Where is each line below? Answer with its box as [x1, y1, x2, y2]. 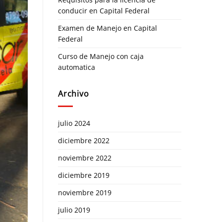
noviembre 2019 [58, 187, 111, 197]
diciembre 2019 [58, 170, 110, 180]
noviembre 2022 [58, 153, 111, 163]
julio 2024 [58, 118, 90, 128]
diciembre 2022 [58, 135, 110, 145]
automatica [58, 62, 95, 72]
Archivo [58, 88, 89, 100]
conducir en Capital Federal [58, 6, 150, 16]
